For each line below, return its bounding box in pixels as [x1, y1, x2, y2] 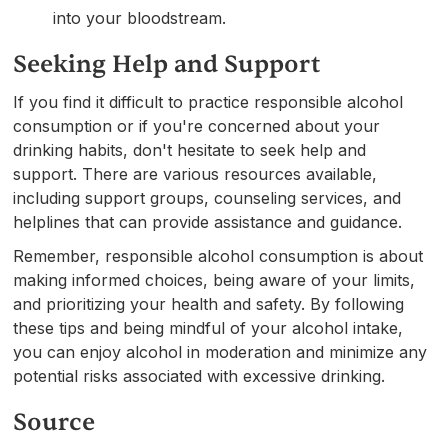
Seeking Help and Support [13, 48, 321, 80]
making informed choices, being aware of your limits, [13, 269, 416, 290]
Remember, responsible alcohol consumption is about [13, 245, 424, 266]
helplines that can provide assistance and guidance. [13, 211, 403, 232]
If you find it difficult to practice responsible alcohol [13, 91, 404, 112]
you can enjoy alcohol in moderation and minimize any [13, 341, 428, 362]
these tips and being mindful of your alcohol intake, [13, 317, 404, 338]
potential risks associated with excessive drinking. [13, 365, 386, 386]
